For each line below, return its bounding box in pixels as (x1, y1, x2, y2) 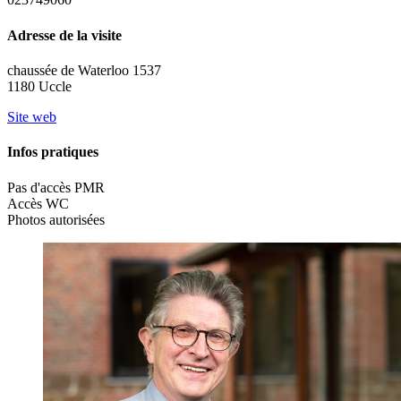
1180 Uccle (7, 79, 72, 94)
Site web (7, 109, 56, 124)
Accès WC (7, 195, 69, 211)
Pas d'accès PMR (7, 179, 105, 195)
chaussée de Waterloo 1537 (7, 63, 161, 78)
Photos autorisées (7, 211, 105, 227)
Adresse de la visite (7, 27, 122, 43)
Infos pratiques (7, 144, 98, 160)
